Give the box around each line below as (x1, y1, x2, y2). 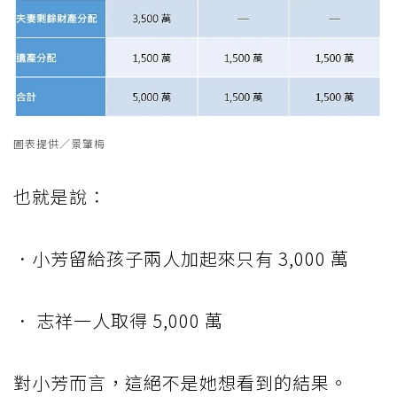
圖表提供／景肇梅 (13, 136, 105, 152)
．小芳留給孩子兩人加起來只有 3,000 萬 (13, 245, 349, 272)
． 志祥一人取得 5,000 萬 (13, 307, 223, 334)
